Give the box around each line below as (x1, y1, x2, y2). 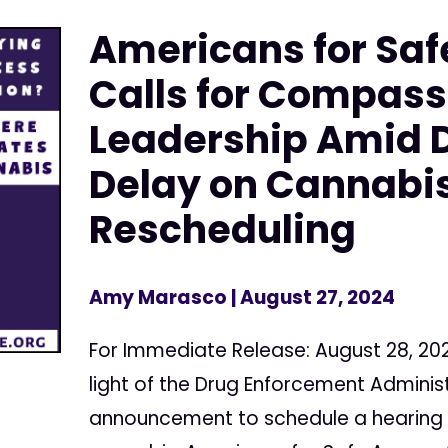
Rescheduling (89, 203, 357, 256)
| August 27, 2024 (227, 283, 396, 311)
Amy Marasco (89, 283, 228, 311)
